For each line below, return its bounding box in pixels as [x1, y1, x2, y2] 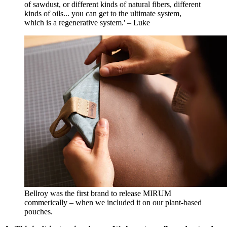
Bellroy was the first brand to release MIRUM [24, 189, 171, 198]
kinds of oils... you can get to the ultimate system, [24, 9, 181, 18]
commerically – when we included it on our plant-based [24, 198, 202, 207]
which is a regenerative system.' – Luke [24, 18, 150, 27]
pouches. [24, 207, 53, 216]
